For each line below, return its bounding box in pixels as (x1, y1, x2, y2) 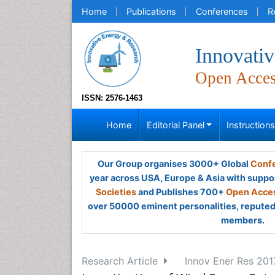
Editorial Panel (146, 120, 204, 130)
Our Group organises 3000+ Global (97, 158, 250, 169)
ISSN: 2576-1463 (82, 93, 142, 103)
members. (220, 215, 265, 225)
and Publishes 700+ (136, 187, 226, 197)
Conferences (196, 6, 248, 17)
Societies (96, 187, 136, 197)
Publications (126, 6, 176, 17)
